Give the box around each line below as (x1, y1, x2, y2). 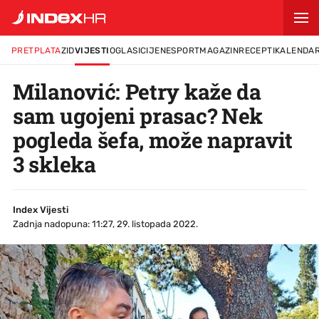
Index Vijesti (13, 204, 68, 215)
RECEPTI (239, 46, 276, 56)
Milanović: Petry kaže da (13, 78, 261, 105)
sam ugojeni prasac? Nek (13, 102, 263, 130)
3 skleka (13, 150, 96, 178)
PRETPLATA (11, 46, 61, 56)
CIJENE (140, 46, 172, 56)
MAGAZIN (199, 46, 239, 56)
